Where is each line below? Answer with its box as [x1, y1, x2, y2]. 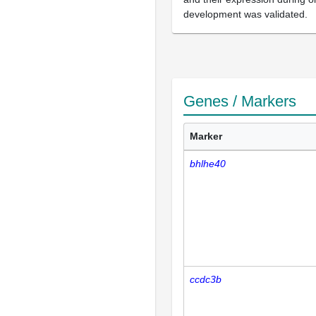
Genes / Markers [183, 92, 296, 110]
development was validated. [183, 8, 308, 20]
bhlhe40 [190, 158, 226, 169]
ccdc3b [190, 274, 221, 285]
